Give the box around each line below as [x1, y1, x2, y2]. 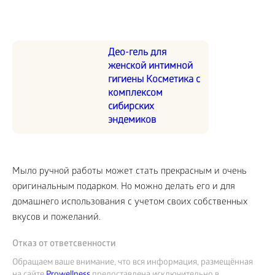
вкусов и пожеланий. [12, 212, 101, 223]
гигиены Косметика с [108, 74, 200, 86]
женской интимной [108, 60, 193, 72]
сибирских [108, 101, 154, 113]
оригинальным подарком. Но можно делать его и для [12, 181, 235, 193]
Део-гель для [108, 47, 166, 59]
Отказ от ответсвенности [12, 238, 116, 250]
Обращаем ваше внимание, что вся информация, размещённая [12, 257, 253, 268]
